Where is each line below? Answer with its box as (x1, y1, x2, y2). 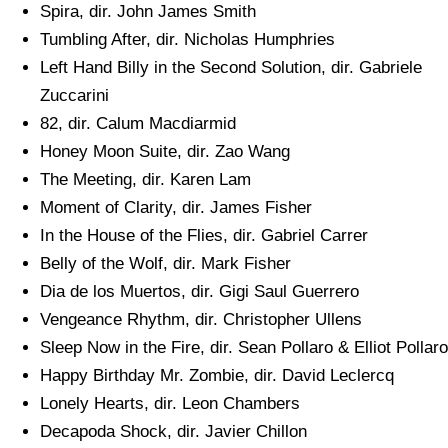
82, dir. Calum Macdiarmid (40, 114, 236, 133)
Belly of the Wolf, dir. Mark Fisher (40, 254, 291, 273)
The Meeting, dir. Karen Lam (40, 170, 251, 189)
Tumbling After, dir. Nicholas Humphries (40, 30, 335, 49)
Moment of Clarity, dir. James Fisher (40, 198, 312, 217)
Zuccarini (40, 86, 109, 105)
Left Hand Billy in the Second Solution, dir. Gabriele (40, 58, 422, 77)
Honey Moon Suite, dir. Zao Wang (40, 142, 290, 161)
